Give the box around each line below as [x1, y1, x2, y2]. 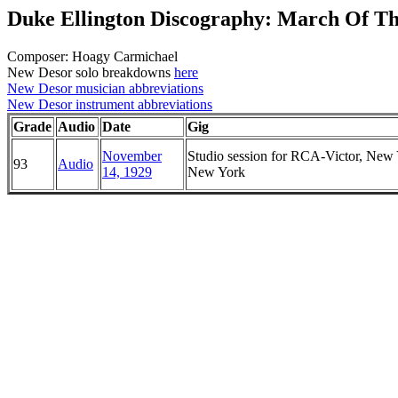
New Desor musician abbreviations [7, 80, 203, 96]
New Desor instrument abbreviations [7, 96, 212, 112]
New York [187, 163, 245, 179]
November [102, 147, 162, 163]
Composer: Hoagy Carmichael [7, 48, 178, 64]
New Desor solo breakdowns [7, 64, 174, 80]
